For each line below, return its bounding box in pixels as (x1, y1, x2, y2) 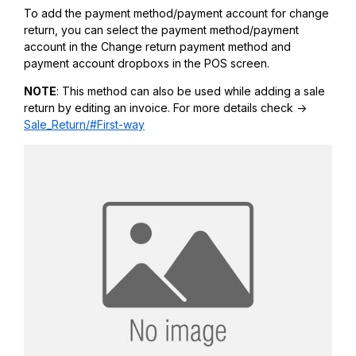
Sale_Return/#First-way (24, 118, 145, 132)
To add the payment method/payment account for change (24, 6, 329, 20)
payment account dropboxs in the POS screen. (24, 56, 269, 70)
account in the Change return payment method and (24, 39, 294, 53)
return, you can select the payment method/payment (24, 22, 299, 37)
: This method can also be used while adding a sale (56, 84, 325, 99)
